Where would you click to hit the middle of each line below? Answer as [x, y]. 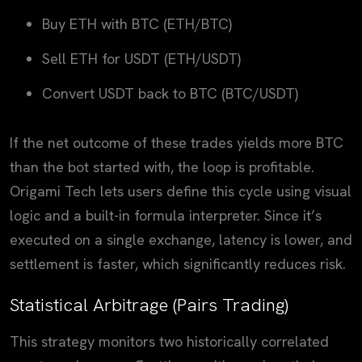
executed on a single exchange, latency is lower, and [181, 240]
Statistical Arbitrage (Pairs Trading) [149, 305]
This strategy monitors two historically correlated [169, 342]
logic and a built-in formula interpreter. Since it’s [166, 216]
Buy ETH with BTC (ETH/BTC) [137, 23]
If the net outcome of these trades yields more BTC [177, 143]
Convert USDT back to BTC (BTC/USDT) [170, 94]
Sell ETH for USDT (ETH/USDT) [141, 59]
